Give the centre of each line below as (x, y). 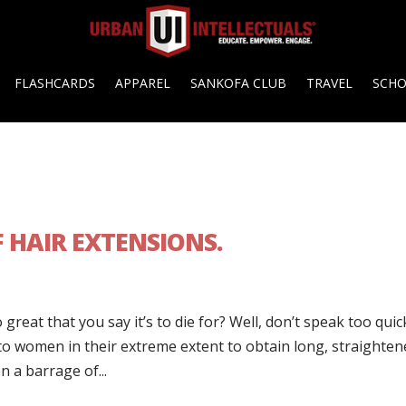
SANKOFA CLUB (239, 82)
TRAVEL (330, 82)
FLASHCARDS (55, 82)
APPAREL (143, 82)
